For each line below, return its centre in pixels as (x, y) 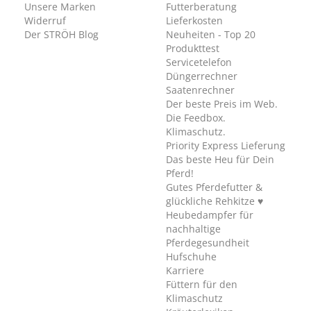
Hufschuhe (191, 257)
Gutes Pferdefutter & (214, 187)
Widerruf (45, 21)
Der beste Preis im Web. (222, 104)
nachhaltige (193, 229)
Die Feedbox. (196, 118)
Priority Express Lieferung (226, 146)
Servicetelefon (199, 62)
